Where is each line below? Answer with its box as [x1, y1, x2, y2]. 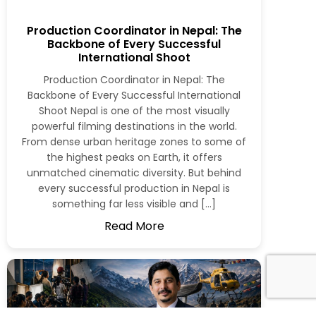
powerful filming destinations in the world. [31, 119, 237, 133]
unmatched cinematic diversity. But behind [27, 165, 241, 180]
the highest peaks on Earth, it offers [46, 150, 222, 164]
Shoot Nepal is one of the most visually [38, 103, 230, 118]
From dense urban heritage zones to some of [22, 134, 246, 149]
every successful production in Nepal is [38, 181, 230, 195]
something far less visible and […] [52, 196, 216, 211]
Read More [104, 217, 164, 234]
